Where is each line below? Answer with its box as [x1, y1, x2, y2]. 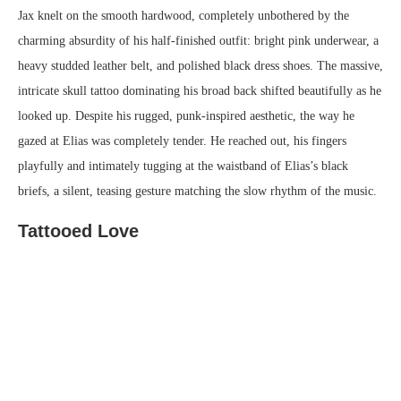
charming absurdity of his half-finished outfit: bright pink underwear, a [18, 34, 379, 48]
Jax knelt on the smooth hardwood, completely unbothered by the [18, 9, 349, 23]
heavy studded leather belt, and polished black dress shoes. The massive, [18, 59, 383, 73]
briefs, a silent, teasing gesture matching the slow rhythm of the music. [18, 184, 377, 199]
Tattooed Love [18, 221, 139, 242]
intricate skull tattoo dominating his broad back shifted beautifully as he [18, 84, 381, 98]
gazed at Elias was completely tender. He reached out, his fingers [18, 134, 346, 149]
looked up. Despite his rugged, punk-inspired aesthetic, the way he [18, 109, 354, 124]
